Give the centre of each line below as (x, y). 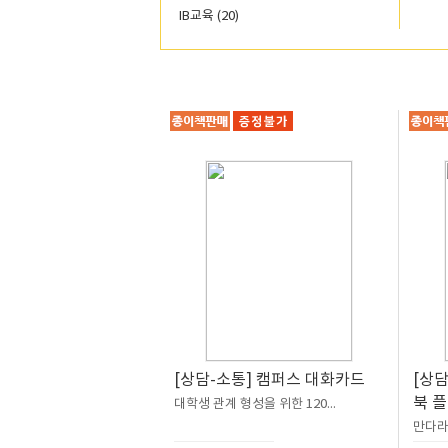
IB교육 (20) (209, 15)
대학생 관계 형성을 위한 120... (255, 403)
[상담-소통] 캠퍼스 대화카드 (269, 379)
